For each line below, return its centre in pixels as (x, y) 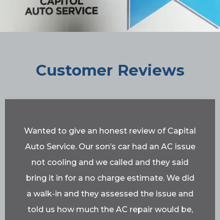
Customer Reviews (110, 70)
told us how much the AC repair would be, (110, 210)
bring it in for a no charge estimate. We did (110, 178)
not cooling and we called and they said (110, 163)
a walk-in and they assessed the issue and (110, 194)
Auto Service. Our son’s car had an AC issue (110, 147)
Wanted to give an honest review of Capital (110, 131)
